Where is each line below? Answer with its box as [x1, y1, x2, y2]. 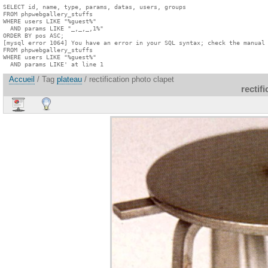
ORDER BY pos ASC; [3, 32, 64, 39]
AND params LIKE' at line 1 [3, 60, 103, 68]
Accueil [9, 75, 35, 84]
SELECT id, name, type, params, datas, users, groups [3, 3, 186, 10]
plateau [57, 75, 82, 84]
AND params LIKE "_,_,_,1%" [3, 25, 103, 32]
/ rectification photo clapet [82, 75, 174, 84]
